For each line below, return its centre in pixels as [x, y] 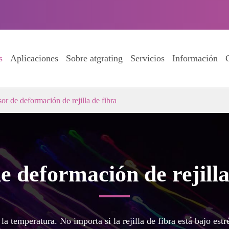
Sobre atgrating [94, 58]
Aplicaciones [34, 58]
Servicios [147, 58]
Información [195, 58]
